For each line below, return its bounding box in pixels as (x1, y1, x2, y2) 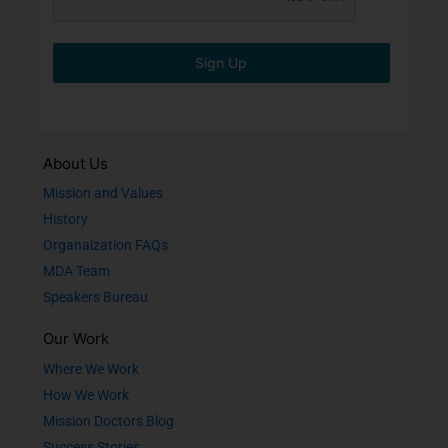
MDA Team (43, 263, 110, 279)
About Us (43, 154, 108, 173)
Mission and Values (43, 185, 163, 201)
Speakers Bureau (43, 289, 148, 305)
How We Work (43, 387, 129, 403)
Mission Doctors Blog (43, 413, 174, 429)
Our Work (43, 329, 109, 348)
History (43, 211, 88, 227)
